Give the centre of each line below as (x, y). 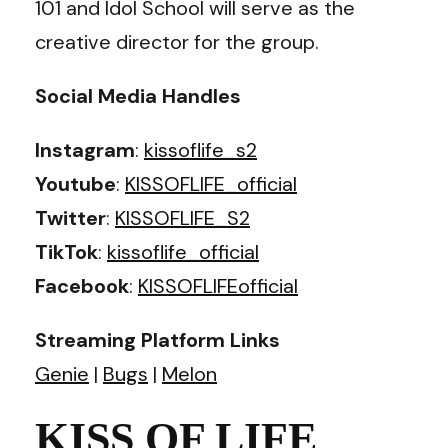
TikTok (66, 251)
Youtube (75, 183)
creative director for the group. (177, 41)
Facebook (82, 285)
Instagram (85, 149)
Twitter (70, 217)
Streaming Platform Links (157, 339)
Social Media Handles (138, 95)
